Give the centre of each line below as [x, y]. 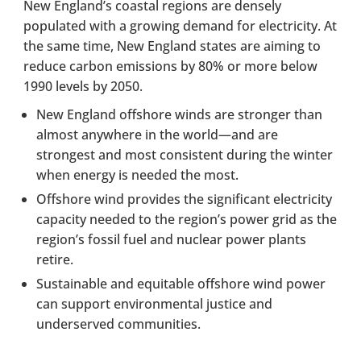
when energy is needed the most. [138, 174]
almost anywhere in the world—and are [158, 134]
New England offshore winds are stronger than [180, 114]
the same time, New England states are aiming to [172, 46]
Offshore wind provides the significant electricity [185, 199]
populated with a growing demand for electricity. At [180, 25]
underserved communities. [119, 324]
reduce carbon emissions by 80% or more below [171, 66]
